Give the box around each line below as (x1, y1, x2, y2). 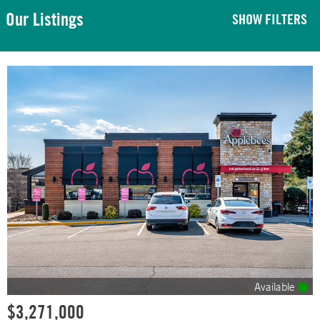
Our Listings (6, 8, 84, 30)
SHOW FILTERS (232, 10, 308, 28)
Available (254, 279, 298, 294)
